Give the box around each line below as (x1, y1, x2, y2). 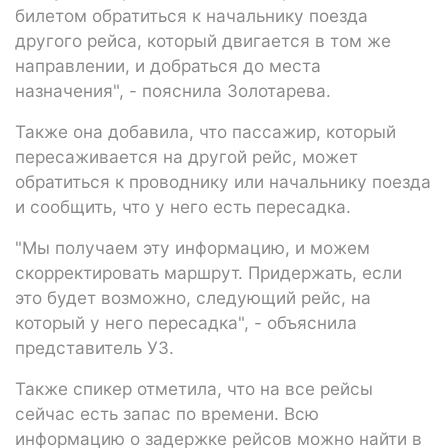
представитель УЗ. (15, 336, 174, 358)
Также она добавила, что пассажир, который (15, 120, 396, 142)
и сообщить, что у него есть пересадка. (15, 195, 351, 217)
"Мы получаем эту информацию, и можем (15, 236, 370, 258)
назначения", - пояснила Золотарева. (15, 79, 331, 101)
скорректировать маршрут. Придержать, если (15, 261, 402, 283)
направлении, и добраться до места (15, 54, 321, 76)
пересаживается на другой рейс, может (15, 145, 358, 167)
